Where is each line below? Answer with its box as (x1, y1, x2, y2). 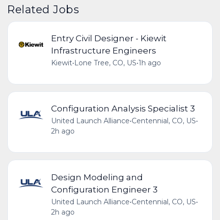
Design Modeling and (51, 171, 143, 182)
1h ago (138, 58, 161, 68)
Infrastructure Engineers (51, 45, 156, 56)
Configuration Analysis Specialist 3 (51, 103, 195, 114)
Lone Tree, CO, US (74, 58, 137, 68)
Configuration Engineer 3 (51, 184, 158, 194)
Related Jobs (7, 2, 80, 16)
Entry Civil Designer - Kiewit (51, 33, 166, 44)
